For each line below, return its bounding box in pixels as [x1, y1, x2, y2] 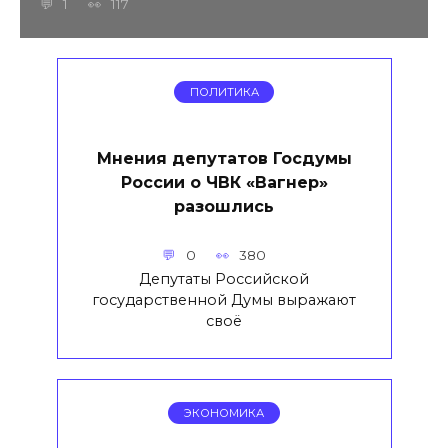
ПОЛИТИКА [189, 85, 259, 99]
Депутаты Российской [139, 270, 309, 289]
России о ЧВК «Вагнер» [120, 172, 328, 192]
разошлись [174, 196, 274, 216]
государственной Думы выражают [92, 291, 356, 310]
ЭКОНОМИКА [184, 406, 264, 421]
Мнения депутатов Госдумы [96, 148, 352, 168]
